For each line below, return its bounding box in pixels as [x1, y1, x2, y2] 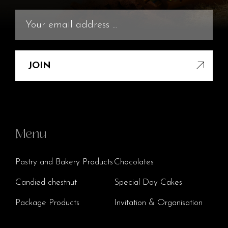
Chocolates [114, 158, 154, 166]
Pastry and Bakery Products [15, 158, 113, 166]
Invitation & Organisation [114, 198, 203, 207]
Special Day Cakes [114, 178, 182, 187]
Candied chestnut [15, 178, 77, 187]
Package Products [15, 198, 79, 207]
